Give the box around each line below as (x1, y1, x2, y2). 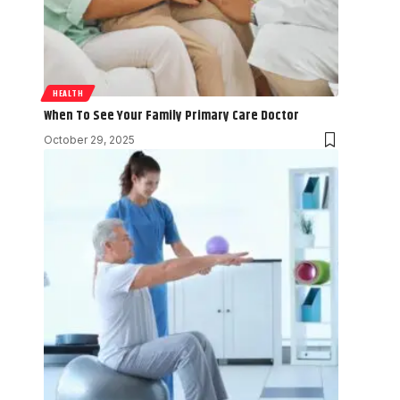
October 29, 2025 (44, 132, 135, 146)
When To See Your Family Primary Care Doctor (44, 104, 299, 126)
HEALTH (53, 86, 84, 99)
